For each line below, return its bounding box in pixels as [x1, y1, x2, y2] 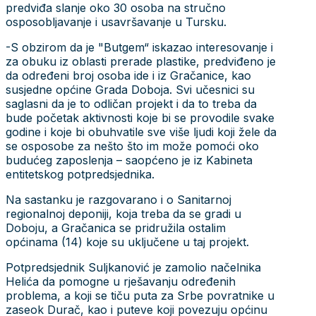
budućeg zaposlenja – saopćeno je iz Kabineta [6, 152, 253, 167]
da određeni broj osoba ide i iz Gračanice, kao [6, 68, 251, 83]
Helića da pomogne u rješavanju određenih [6, 274, 236, 288]
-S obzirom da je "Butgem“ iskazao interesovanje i [6, 39, 273, 54]
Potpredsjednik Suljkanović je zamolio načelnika [6, 260, 261, 274]
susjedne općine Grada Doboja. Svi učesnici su [6, 82, 255, 97]
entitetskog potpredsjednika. [6, 166, 154, 181]
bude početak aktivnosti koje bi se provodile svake [6, 110, 274, 125]
